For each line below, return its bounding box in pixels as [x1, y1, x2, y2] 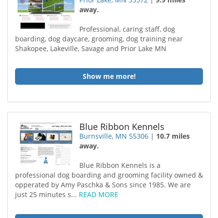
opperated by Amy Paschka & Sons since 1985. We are [15, 180, 191, 189]
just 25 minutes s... [15, 190, 79, 199]
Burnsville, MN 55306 [79, 131, 149, 141]
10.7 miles [156, 131, 190, 141]
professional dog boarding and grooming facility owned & [15, 170, 203, 180]
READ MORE [79, 190, 118, 199]
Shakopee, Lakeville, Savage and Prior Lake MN [15, 44, 166, 53]
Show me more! [82, 72, 136, 81]
